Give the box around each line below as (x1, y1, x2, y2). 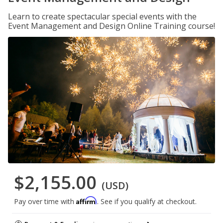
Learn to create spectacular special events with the (8, 11, 197, 22)
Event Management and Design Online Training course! (8, 20, 215, 31)
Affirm (76, 196, 97, 205)
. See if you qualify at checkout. (97, 197, 197, 207)
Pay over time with (14, 197, 76, 207)
